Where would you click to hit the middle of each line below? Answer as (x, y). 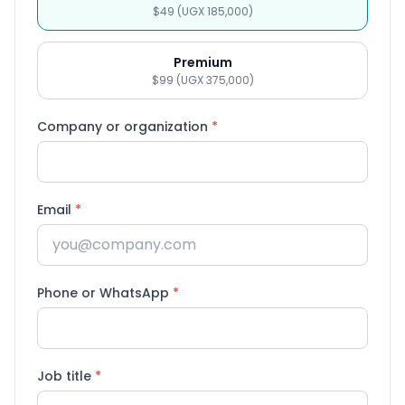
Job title (66, 376)
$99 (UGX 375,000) (202, 80)
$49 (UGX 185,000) (202, 11)
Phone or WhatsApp (105, 293)
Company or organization (124, 127)
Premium (202, 62)
